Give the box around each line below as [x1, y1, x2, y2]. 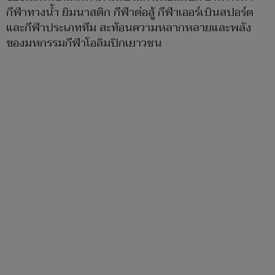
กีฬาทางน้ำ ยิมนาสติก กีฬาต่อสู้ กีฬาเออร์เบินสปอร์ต [6, 3, 254, 23]
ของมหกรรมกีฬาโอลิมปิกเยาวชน [6, 34, 165, 53]
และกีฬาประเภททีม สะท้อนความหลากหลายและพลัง [6, 18, 251, 38]
